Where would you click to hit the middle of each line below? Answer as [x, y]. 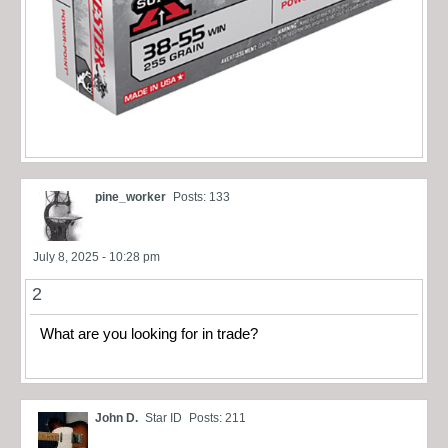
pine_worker [130, 196]
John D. [116, 418]
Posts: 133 [201, 196]
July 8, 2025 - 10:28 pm [96, 256]
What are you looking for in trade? [149, 333]
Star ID [163, 418]
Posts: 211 [217, 418]
